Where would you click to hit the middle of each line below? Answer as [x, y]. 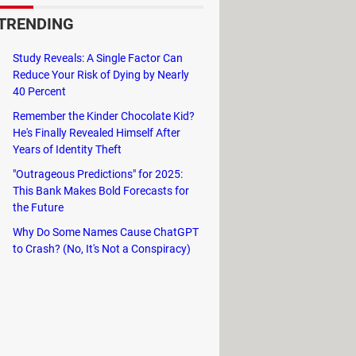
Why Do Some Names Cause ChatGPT [106, 232]
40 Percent [39, 91]
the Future [38, 207]
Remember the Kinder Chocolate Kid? [104, 116]
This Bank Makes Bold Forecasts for [101, 190]
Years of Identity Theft [67, 149]
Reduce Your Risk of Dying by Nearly [101, 74]
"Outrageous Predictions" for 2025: [98, 174]
